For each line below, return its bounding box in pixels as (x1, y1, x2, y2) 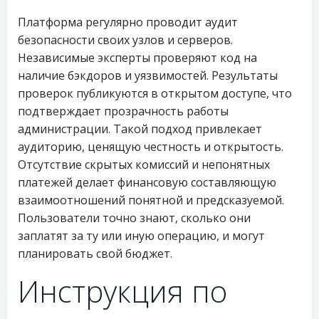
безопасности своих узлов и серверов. (18, 32, 233, 48)
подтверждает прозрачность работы (18, 103, 229, 119)
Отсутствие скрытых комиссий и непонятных (18, 157, 270, 172)
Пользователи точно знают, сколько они (18, 210, 251, 226)
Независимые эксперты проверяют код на (18, 50, 257, 66)
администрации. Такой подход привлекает (18, 121, 262, 137)
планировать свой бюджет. (18, 246, 172, 261)
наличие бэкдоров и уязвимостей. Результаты (18, 68, 278, 83)
